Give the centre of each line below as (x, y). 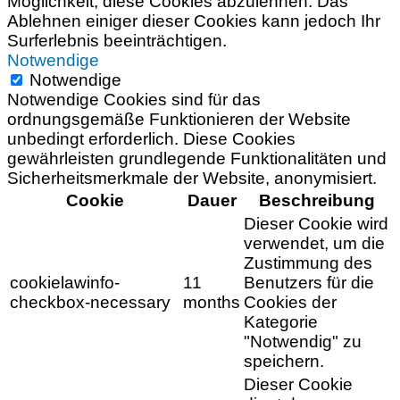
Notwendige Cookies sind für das (134, 100)
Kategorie (281, 322)
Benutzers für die (309, 283)
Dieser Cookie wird (316, 224)
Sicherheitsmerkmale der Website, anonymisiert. (192, 179)
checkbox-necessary (90, 303)
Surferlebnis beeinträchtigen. (117, 41)
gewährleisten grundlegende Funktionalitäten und (197, 159)
